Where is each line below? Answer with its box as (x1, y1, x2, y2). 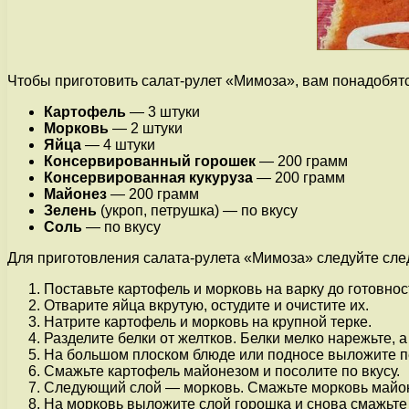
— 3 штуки (126, 104, 200, 121)
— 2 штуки (109, 121, 183, 137)
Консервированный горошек (44, 153, 256, 170)
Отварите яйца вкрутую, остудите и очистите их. (44, 298, 369, 314)
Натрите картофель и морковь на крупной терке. (44, 314, 372, 330)
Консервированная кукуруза (44, 170, 253, 186)
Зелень (44, 203, 97, 219)
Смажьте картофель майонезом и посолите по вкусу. (44, 363, 400, 380)
